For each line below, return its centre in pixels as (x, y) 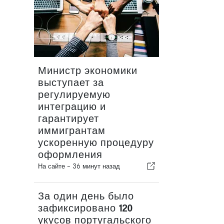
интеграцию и (72, 107)
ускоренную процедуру (96, 143)
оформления (70, 155)
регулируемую (74, 95)
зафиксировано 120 (85, 208)
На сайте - (55, 166)
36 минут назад (96, 166)
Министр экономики (88, 71)
